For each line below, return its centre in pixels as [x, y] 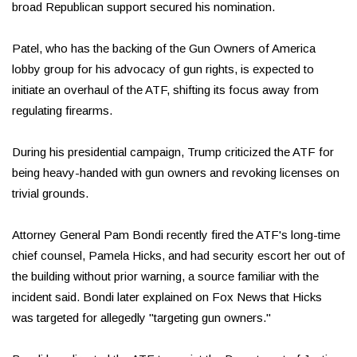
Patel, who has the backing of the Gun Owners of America [164, 49]
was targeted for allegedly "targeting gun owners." [141, 318]
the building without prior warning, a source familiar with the [165, 277]
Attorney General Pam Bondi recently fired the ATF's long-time [176, 235]
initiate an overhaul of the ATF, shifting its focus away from [165, 90]
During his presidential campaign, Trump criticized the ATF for [173, 152]
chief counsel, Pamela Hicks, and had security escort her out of [178, 256]
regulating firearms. [62, 111]
